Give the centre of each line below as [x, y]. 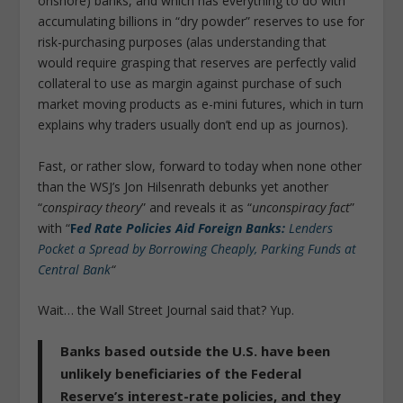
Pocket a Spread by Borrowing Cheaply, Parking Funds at [197, 248]
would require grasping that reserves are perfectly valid [197, 63]
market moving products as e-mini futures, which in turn [201, 104]
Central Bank [75, 269]
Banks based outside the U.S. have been [196, 351]
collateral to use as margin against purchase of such [190, 84]
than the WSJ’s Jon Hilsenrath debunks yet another [184, 186]
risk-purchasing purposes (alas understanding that [183, 42]
